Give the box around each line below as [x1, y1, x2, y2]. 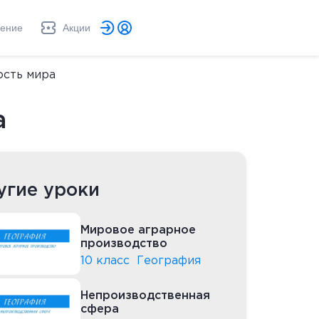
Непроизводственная [80, 290, 210, 301]
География [137, 255, 201, 266]
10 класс [80, 255, 130, 266]
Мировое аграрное [80, 225, 196, 236]
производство [80, 239, 167, 250]
